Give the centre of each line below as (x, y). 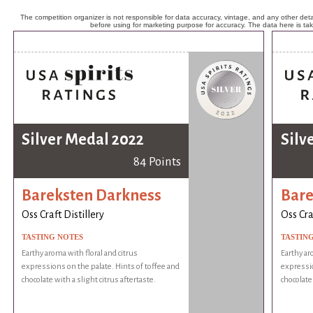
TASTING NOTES (53, 237)
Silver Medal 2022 (83, 140)
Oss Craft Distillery (63, 215)
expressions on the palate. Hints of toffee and (101, 267)
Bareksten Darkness (92, 195)
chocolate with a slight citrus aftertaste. (89, 280)
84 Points (157, 162)
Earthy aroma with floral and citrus (80, 254)
